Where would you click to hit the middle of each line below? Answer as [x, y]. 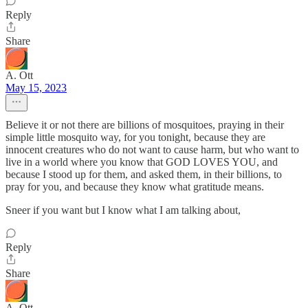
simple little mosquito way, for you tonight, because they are [135, 137]
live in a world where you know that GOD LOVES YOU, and [142, 162]
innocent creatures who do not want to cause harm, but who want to [152, 150]
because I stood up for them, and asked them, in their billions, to [144, 174]
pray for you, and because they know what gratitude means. [135, 187]
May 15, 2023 [36, 88]
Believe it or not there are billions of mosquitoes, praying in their [145, 125]
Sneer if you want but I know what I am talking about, [123, 210]
